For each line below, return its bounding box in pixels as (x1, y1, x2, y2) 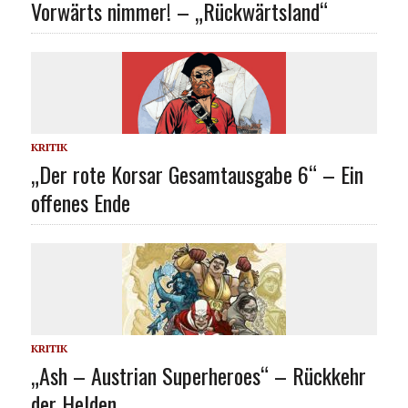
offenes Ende (30, 185, 130, 219)
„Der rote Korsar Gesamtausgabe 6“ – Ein (30, 157, 363, 190)
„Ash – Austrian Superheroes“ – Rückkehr (30, 358, 366, 392)
